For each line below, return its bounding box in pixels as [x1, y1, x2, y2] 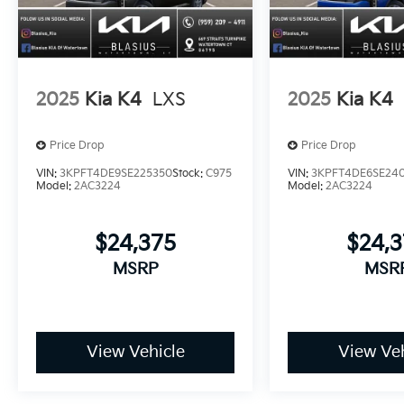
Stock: [172, 167, 206, 181]
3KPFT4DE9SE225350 [60, 167, 172, 181]
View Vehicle [86, 343, 185, 363]
